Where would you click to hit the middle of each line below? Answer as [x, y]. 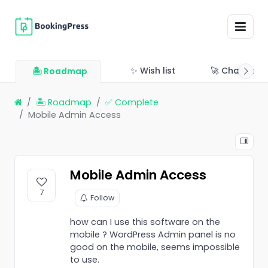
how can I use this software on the [145, 222]
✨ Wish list [153, 70]
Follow [102, 197]
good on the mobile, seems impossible [155, 247]
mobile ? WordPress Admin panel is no [153, 234]
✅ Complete [132, 102]
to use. [85, 259]
